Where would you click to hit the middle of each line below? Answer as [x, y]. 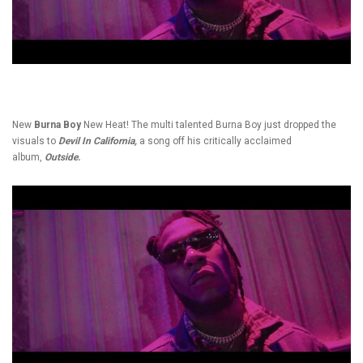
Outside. [62, 158]
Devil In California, [98, 141]
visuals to [35, 141]
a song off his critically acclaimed [214, 141]
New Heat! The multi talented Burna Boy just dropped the [209, 125]
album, [28, 158]
